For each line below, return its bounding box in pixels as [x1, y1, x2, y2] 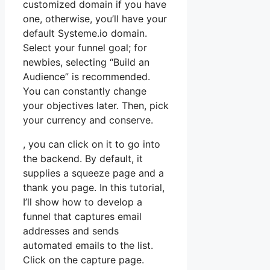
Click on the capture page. [23, 253, 144, 266]
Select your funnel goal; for [23, 41, 147, 54]
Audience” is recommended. [23, 70, 150, 83]
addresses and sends [23, 224, 119, 237]
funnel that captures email [23, 210, 142, 222]
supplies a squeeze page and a [23, 166, 164, 179]
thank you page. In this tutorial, [23, 181, 165, 193]
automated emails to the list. [23, 239, 153, 251]
